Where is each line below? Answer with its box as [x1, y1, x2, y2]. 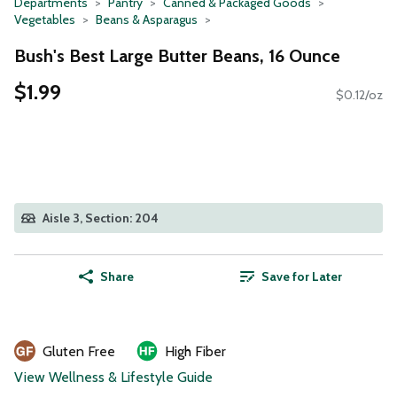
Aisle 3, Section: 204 [43, 210, 159, 227]
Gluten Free [43, 343, 115, 361]
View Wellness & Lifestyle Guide [14, 369, 213, 386]
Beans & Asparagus [96, 12, 198, 27]
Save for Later [261, 269, 342, 285]
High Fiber [165, 343, 226, 361]
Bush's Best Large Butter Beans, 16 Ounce [14, 44, 340, 66]
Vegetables [14, 12, 75, 27]
